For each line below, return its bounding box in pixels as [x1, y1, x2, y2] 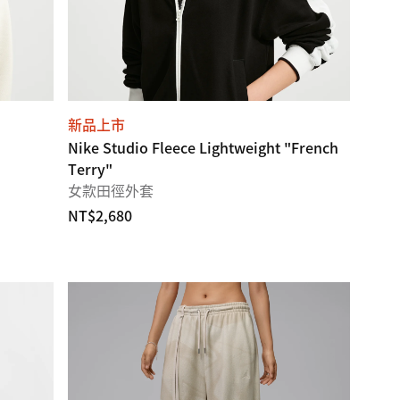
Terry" [68, 158, 112, 179]
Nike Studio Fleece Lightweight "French [68, 137, 338, 158]
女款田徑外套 [68, 179, 154, 201]
